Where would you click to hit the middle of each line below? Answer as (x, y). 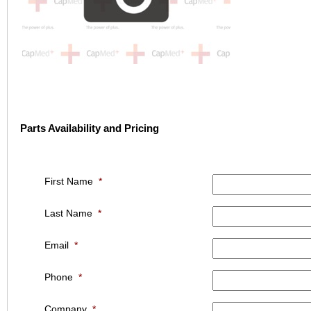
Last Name (68, 213)
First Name (68, 182)
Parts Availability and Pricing (89, 128)
